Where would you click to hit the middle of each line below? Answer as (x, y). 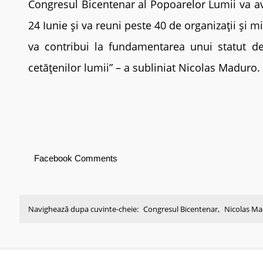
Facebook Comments (76, 158)
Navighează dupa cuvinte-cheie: (84, 209)
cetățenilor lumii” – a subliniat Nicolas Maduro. (144, 67)
